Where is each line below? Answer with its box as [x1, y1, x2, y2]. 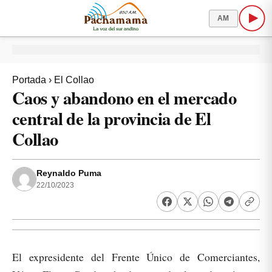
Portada [12, 75, 46, 85]
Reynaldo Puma [36, 169, 101, 178]
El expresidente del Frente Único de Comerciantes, [12, 250, 260, 264]
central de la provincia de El [12, 106, 211, 131]
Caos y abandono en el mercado [12, 85, 237, 110]
